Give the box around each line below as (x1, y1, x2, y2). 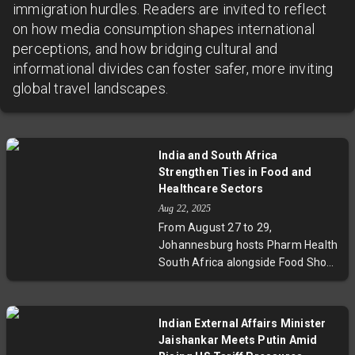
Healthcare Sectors (158, 182, 264, 196)
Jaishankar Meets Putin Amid (158, 334, 318, 347)
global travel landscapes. (13, 80, 168, 97)
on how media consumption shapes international (13, 21, 315, 38)
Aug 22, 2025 (158, 203, 212, 215)
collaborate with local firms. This (158, 308, 325, 322)
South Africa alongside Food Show (158, 256, 336, 269)
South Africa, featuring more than (158, 273, 334, 287)
